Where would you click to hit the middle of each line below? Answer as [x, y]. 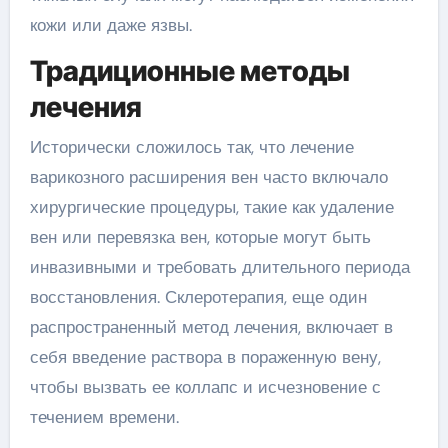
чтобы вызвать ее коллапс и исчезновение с [205, 386]
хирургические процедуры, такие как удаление [211, 206]
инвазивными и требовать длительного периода [219, 266]
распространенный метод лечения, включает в [211, 326]
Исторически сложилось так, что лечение [191, 146]
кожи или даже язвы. [110, 25]
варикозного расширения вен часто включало [208, 176]
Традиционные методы [189, 71]
